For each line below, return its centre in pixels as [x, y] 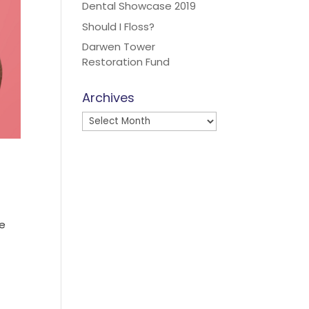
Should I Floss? [119, 26]
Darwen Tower [119, 47]
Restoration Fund [126, 62]
